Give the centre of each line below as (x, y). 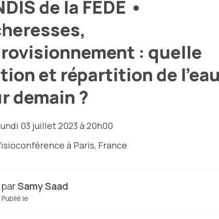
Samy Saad (43, 186)
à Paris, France (96, 145)
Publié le (15, 198)
